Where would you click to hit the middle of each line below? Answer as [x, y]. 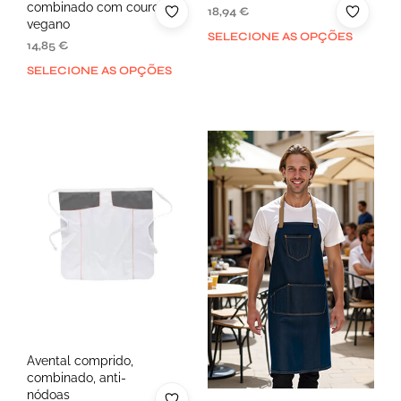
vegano [48, 24]
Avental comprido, [80, 361]
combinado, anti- [77, 378]
